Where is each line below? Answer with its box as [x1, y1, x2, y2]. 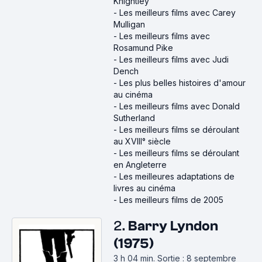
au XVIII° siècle [113, 136, 171, 146]
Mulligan [113, 19, 145, 29]
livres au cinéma [113, 183, 175, 193]
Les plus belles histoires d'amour [119, 78, 246, 88]
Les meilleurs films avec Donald [119, 101, 240, 111]
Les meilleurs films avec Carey [119, 8, 236, 18]
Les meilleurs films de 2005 [119, 195, 223, 205]
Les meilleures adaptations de [119, 171, 235, 181]
